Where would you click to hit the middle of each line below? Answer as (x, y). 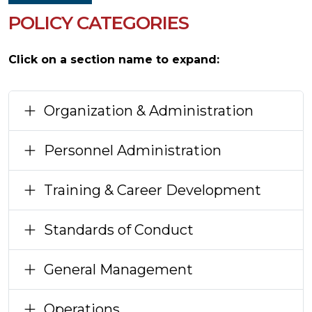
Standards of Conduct (119, 229)
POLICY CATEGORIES (99, 23)
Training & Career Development (153, 190)
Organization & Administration (149, 110)
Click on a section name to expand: (114, 59)
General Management (118, 269)
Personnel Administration (133, 150)
